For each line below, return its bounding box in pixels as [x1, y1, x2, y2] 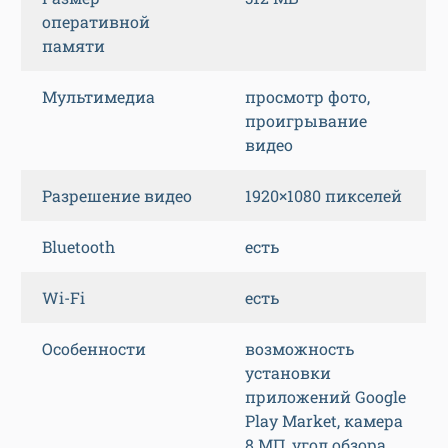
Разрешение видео [42, 185, 192, 207]
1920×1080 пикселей [245, 185, 402, 207]
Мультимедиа [42, 86, 155, 108]
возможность [245, 338, 354, 360]
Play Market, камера [245, 410, 403, 432]
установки [245, 362, 331, 384]
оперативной [42, 11, 150, 33]
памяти [42, 35, 105, 57]
